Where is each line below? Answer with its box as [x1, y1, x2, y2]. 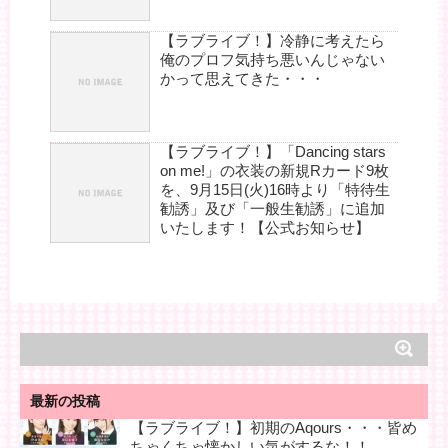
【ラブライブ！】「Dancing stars [160, 142, 386, 160]
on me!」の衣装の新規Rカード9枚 [160, 161, 389, 179]
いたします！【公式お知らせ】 [160, 218, 370, 236]
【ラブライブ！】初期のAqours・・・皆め [130, 418, 417, 436]
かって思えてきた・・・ [160, 69, 325, 87]
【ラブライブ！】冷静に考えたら [160, 31, 385, 49]
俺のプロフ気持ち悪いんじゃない [160, 50, 385, 68]
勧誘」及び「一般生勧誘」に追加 [160, 199, 385, 217]
